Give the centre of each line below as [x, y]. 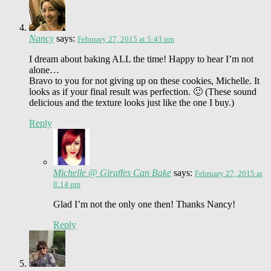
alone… [44, 70]
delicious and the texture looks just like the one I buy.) [132, 102]
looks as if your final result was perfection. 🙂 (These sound [143, 91]
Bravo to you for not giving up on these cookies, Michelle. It [144, 80]
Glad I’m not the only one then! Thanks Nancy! [144, 204]
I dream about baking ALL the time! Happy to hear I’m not [141, 59]
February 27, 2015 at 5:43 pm [126, 39]
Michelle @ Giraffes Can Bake [112, 172]
